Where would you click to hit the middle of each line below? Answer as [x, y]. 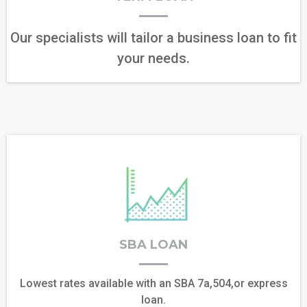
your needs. [153, 58]
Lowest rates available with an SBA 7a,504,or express [153, 283]
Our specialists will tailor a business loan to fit [153, 37]
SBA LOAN [153, 244]
